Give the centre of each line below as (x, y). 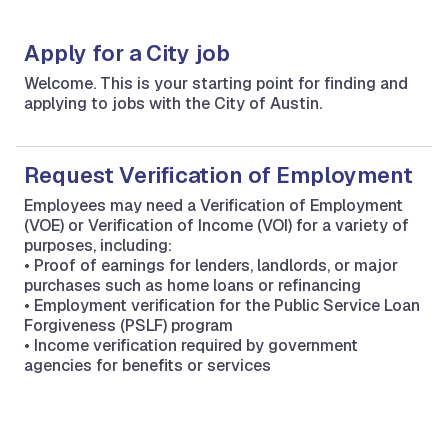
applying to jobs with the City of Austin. (173, 103)
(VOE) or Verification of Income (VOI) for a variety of (216, 225)
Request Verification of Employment (218, 175)
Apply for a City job (127, 53)
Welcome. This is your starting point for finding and (216, 83)
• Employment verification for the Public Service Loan (222, 305)
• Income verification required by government (191, 345)
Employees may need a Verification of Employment (213, 205)
